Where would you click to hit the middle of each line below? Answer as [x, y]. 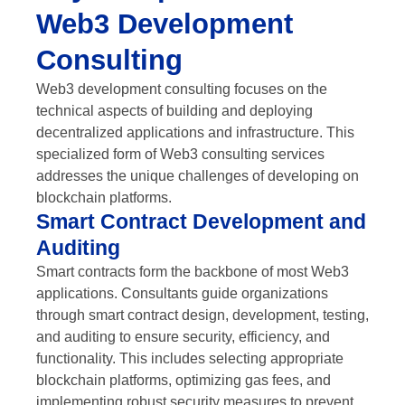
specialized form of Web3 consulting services [180, 154]
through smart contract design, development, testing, [202, 315]
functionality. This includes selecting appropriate [190, 358]
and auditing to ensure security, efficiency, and [183, 336]
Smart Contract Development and [201, 221]
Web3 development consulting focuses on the [182, 89]
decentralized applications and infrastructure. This [195, 132]
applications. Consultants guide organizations [182, 293]
